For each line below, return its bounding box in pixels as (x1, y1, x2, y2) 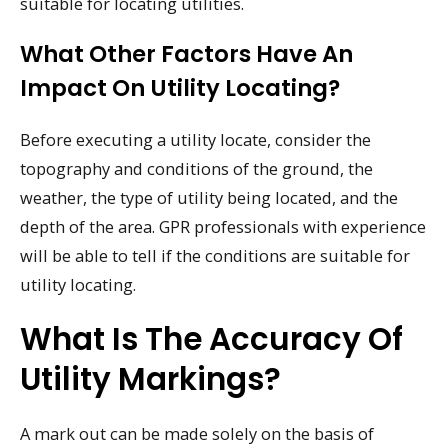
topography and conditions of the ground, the (20, 157, 373, 181)
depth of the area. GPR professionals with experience (20, 215, 426, 239)
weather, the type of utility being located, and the (20, 186, 398, 210)
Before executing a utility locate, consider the (20, 128, 371, 152)
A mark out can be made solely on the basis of (20, 421, 374, 445)
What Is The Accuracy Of (20, 316, 403, 361)
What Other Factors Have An (20, 38, 353, 71)
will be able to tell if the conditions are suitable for (20, 244, 410, 268)
